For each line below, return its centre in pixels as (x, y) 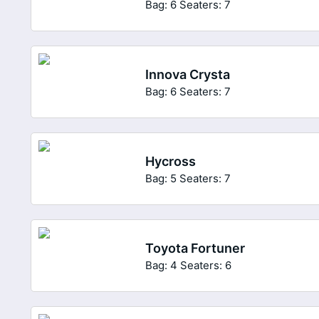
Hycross (171, 161)
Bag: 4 (162, 265)
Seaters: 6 (206, 265)
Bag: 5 (161, 178)
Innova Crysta (188, 74)
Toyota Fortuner (195, 248)
